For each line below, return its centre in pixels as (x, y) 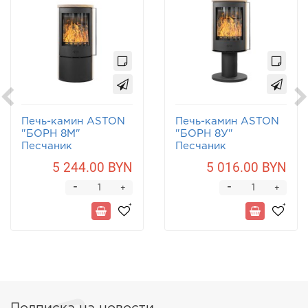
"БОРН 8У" (204, 134)
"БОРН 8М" (51, 134)
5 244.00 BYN (92, 168)
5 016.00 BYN (246, 168)
